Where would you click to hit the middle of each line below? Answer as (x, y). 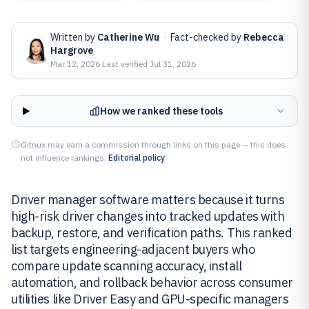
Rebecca (264, 37)
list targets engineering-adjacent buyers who (133, 249)
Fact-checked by (207, 37)
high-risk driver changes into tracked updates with (148, 216)
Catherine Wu (128, 37)
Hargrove (72, 50)
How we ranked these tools (161, 111)
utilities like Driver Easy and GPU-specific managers (150, 299)
